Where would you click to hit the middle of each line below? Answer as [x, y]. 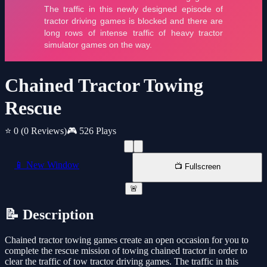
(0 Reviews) [44, 131]
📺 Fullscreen [197, 167]
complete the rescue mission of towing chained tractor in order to [126, 251]
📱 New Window [47, 165]
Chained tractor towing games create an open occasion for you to [127, 240]
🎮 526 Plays [91, 131]
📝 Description [49, 215]
